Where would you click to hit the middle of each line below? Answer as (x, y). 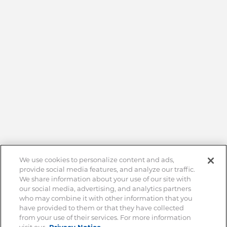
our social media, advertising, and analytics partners (105, 188)
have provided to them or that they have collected (102, 207)
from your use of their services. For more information (105, 217)
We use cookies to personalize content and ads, (97, 159)
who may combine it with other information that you (106, 198)
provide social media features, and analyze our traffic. (107, 169)
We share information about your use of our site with (105, 179)
